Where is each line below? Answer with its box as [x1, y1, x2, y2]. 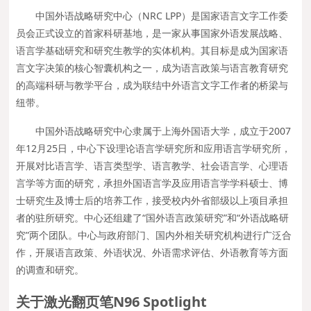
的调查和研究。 [16, 262, 85, 276]
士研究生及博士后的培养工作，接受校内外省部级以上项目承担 [16, 193, 289, 207]
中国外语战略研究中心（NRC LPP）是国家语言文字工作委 [35, 8, 289, 22]
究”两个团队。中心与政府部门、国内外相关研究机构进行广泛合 [16, 228, 292, 242]
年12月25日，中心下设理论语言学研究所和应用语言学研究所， [16, 141, 292, 155]
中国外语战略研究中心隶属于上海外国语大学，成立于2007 [35, 124, 292, 137]
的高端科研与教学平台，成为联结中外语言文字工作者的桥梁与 [16, 78, 289, 92]
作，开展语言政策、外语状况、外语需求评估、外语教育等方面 [16, 245, 289, 259]
